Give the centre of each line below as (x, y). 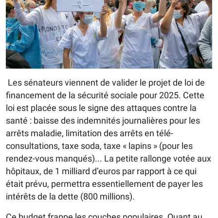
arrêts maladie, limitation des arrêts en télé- (90, 133)
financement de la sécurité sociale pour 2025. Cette (105, 95)
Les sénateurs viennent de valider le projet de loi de (105, 83)
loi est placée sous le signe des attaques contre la (101, 108)
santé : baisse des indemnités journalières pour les (103, 121)
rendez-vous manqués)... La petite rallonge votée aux (109, 159)
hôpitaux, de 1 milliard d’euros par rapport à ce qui (101, 171)
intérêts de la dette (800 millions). (70, 197)
